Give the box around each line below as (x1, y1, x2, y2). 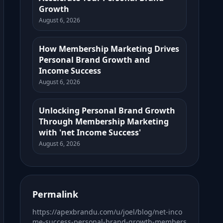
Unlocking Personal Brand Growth (39, 105, 175, 116)
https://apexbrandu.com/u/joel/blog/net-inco (32, 207, 182, 217)
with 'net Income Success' (39, 127, 141, 138)
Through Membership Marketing (39, 116, 169, 127)
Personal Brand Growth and (39, 54, 150, 65)
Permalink (32, 188, 78, 200)
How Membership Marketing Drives (39, 43, 179, 54)
